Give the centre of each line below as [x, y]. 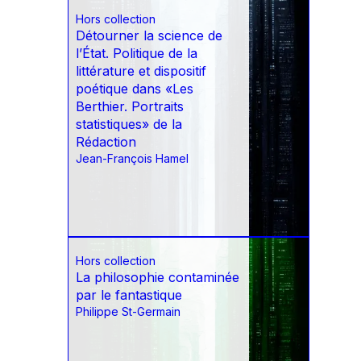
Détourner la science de [149, 36]
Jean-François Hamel [132, 159]
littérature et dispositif [141, 71]
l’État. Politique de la [137, 54]
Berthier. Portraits [130, 107]
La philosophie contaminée [158, 278]
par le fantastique [129, 295]
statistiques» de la [129, 124]
